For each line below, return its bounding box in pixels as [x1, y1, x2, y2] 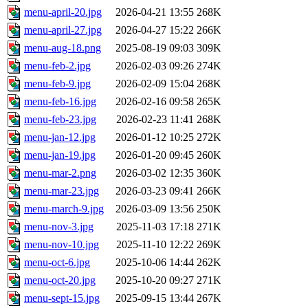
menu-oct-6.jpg [24, 256, 90, 269]
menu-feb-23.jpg [24, 113, 96, 126]
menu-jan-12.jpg [24, 131, 96, 144]
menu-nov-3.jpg [24, 221, 93, 233]
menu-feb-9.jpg [24, 78, 91, 90]
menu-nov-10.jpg [24, 239, 99, 251]
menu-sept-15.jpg [24, 292, 100, 305]
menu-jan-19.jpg [24, 149, 96, 162]
